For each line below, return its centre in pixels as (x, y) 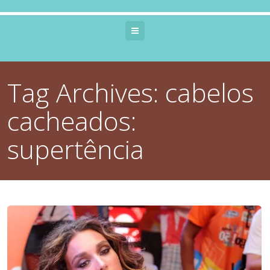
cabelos (210, 93)
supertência (76, 149)
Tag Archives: (86, 93)
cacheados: (72, 121)
